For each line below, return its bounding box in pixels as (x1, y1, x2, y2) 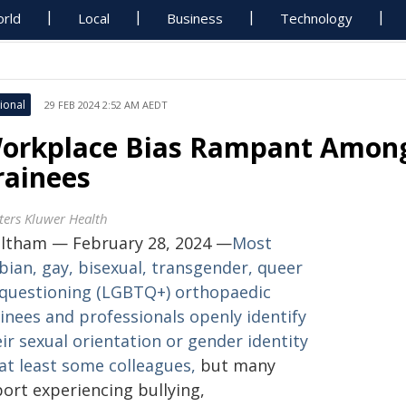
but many (196, 354, 275, 376)
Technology (280, 9, 353, 27)
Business (167, 9, 224, 27)
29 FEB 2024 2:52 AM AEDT (44, 98, 168, 111)
